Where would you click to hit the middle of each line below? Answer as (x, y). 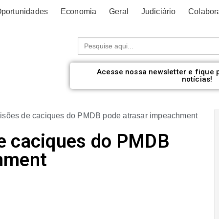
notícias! (197, 79)
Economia (78, 11)
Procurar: (94, 40)
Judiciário (158, 11)
